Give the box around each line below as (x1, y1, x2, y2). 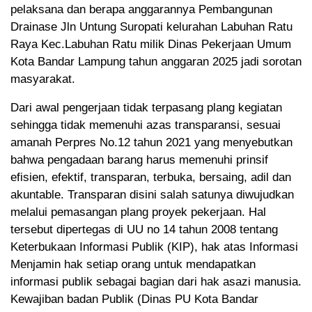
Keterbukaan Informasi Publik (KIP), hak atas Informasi (10, 240, 298, 254)
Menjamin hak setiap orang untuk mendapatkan (10, 258, 256, 272)
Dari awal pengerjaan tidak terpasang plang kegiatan (10, 101, 282, 115)
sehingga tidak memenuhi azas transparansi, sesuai (10, 118, 281, 132)
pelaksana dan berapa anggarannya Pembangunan (10, 3, 272, 17)
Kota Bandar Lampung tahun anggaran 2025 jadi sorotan (10, 55, 302, 69)
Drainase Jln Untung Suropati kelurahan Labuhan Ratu (10, 20, 292, 34)
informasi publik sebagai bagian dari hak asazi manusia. (10, 275, 302, 289)
